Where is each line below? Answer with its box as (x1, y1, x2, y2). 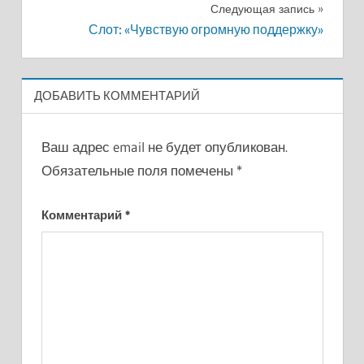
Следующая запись (210, 2, 314, 17)
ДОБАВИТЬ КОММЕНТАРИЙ (33, 88, 200, 104)
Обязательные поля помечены (41, 161, 236, 179)
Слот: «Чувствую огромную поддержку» (88, 21, 323, 37)
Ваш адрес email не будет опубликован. (41, 137, 288, 155)
